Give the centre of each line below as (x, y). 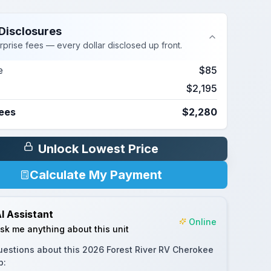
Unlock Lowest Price (98, 149)
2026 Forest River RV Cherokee (148, 250)
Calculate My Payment (96, 175)
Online (202, 221)
